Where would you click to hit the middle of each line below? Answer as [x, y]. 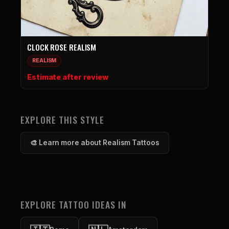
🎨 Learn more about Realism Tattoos [95, 143]
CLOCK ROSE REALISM [62, 47]
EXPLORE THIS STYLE [62, 120]
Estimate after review [68, 77]
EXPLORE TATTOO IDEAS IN [73, 204]
